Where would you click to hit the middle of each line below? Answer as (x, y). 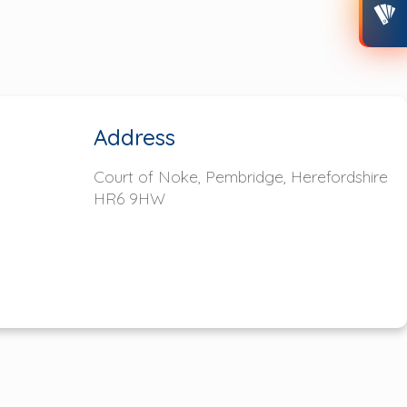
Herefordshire (339, 176)
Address (134, 137)
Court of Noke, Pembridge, (189, 176)
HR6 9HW (129, 198)
